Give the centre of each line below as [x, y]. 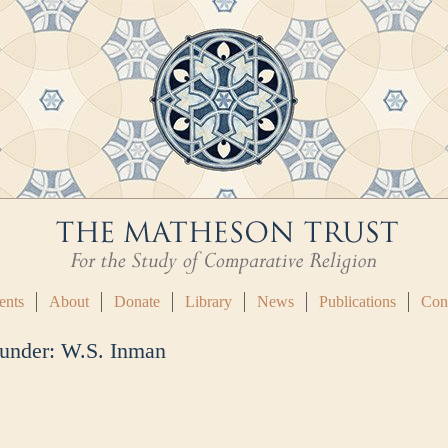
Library [208, 301]
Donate [137, 301]
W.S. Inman [113, 350]
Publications [357, 301]
